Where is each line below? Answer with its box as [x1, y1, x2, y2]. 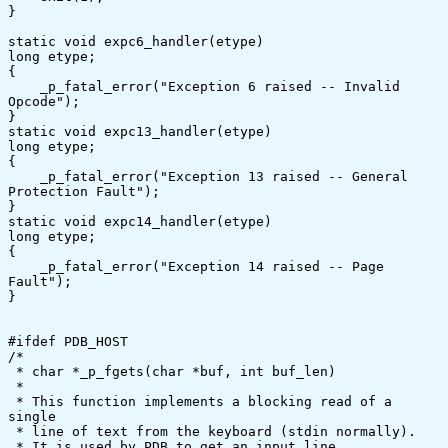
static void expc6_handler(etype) [8, 34, 264, 49]
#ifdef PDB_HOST [8, 334, 128, 349]
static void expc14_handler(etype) [8, 214, 272, 229]
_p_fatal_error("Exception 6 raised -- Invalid [8, 79, 40, 94]
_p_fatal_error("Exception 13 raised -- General [8, 169, 40, 184]
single [8, 409, 56, 424]
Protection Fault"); [8, 184, 160, 199]
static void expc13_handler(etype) [8, 124, 272, 139]
